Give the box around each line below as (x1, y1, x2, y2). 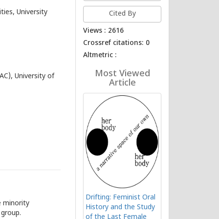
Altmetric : (83, 51, 117, 60)
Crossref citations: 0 (83, 39, 150, 48)
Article (109, 78, 136, 89)
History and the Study (86, 203, 155, 212)
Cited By (109, 9, 136, 19)
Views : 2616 (83, 26, 124, 36)
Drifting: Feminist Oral (86, 193, 156, 202)
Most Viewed (94, 68, 150, 80)
